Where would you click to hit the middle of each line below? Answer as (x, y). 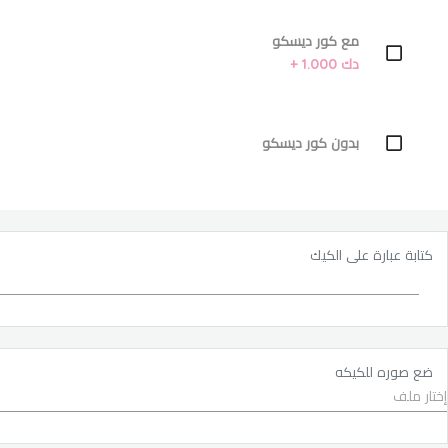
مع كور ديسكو (315, 41)
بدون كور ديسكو (310, 142)
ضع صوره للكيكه (384, 372)
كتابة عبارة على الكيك (371, 255)
